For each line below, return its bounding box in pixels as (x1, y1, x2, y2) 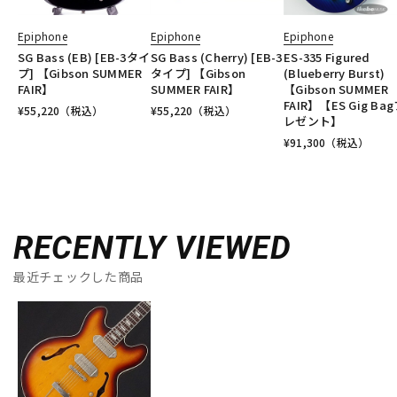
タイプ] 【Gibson (151, 64, 246, 82)
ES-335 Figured (284, 48, 370, 66)
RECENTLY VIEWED (13, 229, 292, 267)
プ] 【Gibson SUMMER (18, 64, 143, 82)
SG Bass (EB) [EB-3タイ (18, 48, 151, 66)
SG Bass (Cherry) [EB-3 (151, 48, 283, 66)
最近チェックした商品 (13, 267, 144, 285)
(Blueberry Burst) (284, 64, 385, 82)
